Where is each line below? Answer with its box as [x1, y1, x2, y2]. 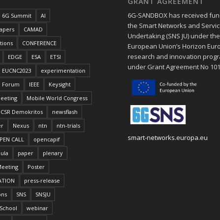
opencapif [33, 136, 60, 143]
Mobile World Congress [26, 94, 87, 102]
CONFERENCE [22, 39, 56, 47]
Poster [27, 163, 45, 171]
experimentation [40, 67, 85, 75]
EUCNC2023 [1, 67, 31, 75]
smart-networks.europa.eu [128, 133, 208, 142]
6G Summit [1, 12, 31, 20]
